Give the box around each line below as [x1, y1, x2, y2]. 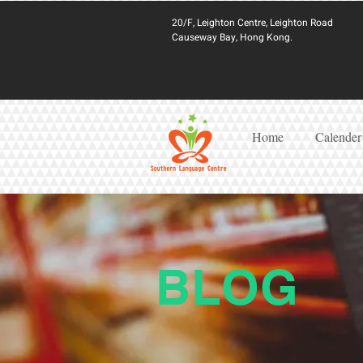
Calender [314, 128, 361, 145]
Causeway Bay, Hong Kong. [172, 30, 293, 45]
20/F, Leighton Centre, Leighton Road [172, 15, 333, 30]
